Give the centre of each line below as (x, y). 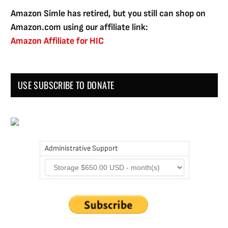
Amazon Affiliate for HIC (57, 41)
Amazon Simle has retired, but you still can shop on (108, 14)
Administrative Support (81, 149)
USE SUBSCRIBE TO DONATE (66, 85)
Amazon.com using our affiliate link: (79, 27)
